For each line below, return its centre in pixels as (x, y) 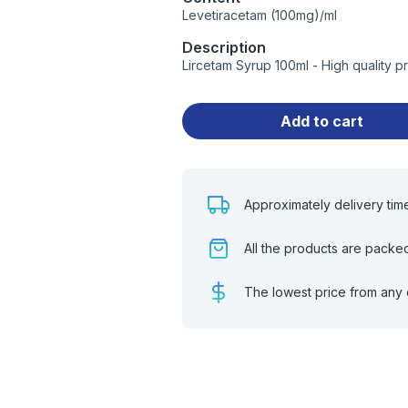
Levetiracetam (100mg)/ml (260, 15)
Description (224, 47)
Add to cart (322, 121)
